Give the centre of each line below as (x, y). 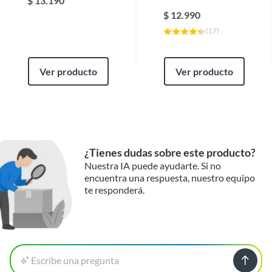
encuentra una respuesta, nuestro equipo (170, 178)
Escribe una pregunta (75, 260)
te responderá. (114, 190)
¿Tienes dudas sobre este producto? (170, 152)
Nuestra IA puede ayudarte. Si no (153, 165)
